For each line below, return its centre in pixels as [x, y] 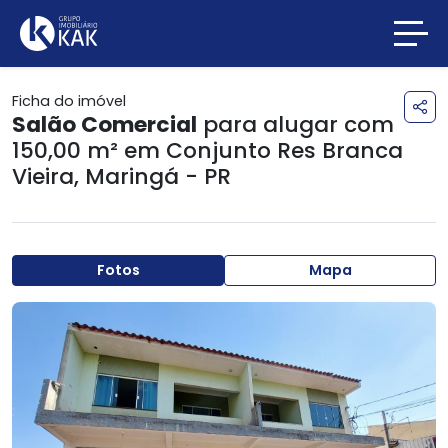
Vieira [43, 176]
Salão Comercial [104, 124]
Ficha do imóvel [69, 101]
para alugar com [295, 124]
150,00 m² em [89, 150]
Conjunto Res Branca [284, 150]
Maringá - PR [158, 176]
